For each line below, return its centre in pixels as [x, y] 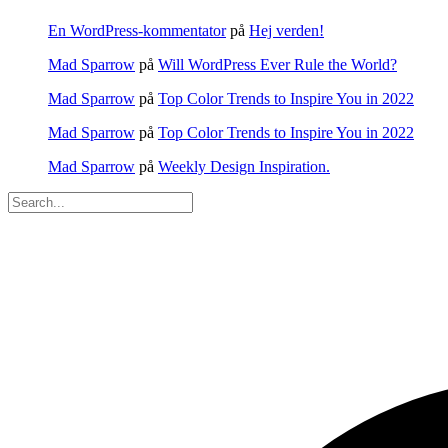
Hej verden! [286, 31]
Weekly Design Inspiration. [244, 167]
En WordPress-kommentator [137, 31]
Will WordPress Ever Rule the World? [277, 65]
